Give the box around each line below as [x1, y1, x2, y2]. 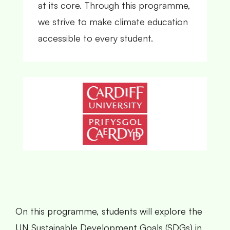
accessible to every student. [38, 32, 153, 44]
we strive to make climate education [38, 16, 188, 27]
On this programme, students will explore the [15, 205, 202, 217]
